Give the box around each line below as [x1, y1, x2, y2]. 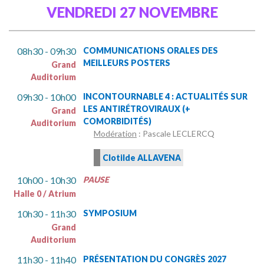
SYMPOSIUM [83, 208, 137, 219]
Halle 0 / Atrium [14, 189, 76, 199]
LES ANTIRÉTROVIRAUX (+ [83, 104, 190, 114]
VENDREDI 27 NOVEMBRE [46, 4, 218, 21]
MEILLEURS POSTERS [83, 58, 170, 68]
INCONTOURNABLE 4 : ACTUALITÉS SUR [83, 91, 247, 102]
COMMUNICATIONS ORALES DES [83, 45, 218, 56]
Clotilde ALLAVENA [103, 153, 181, 163]
